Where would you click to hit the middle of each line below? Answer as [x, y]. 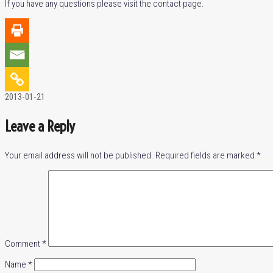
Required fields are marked [206, 155]
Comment [23, 244]
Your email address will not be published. [79, 155]
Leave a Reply [40, 126]
